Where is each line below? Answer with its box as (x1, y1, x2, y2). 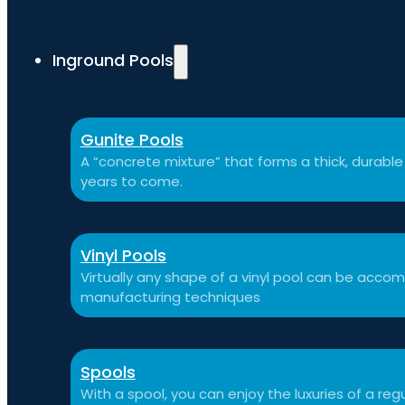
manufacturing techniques (80, 287, 260, 307)
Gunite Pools (80, 127, 184, 151)
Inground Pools (52, 49, 174, 72)
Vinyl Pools (80, 244, 166, 268)
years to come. (80, 171, 183, 191)
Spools (80, 360, 136, 383)
